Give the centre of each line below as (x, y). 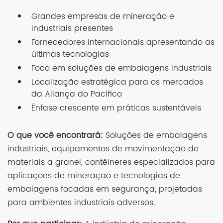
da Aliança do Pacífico (77, 94)
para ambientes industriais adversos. (81, 203)
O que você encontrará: (55, 136)
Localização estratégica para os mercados (117, 82)
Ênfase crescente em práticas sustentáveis (116, 108)
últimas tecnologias (70, 55)
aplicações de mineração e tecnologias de (94, 176)
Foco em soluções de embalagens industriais (121, 68)
